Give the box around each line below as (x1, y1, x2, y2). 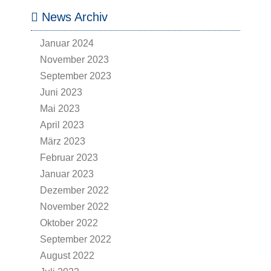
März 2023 (40, 136, 85, 146)
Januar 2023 (40, 169, 94, 179)
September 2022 (40, 234, 111, 244)
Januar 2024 (40, 38, 94, 48)
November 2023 (40, 54, 109, 65)
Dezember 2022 (40, 185, 109, 195)
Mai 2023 (40, 103, 80, 114)
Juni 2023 (40, 87, 82, 97)
